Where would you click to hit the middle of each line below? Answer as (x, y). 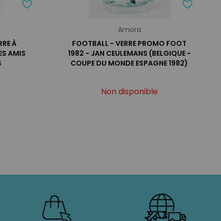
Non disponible (129, 92)
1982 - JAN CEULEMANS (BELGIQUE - (129, 53)
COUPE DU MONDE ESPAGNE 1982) (129, 63)
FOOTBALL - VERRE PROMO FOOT (129, 43)
